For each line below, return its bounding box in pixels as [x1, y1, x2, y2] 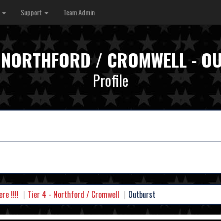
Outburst [128, 188, 155, 201]
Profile [92, 69, 128, 91]
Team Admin [63, 7, 95, 17]
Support [21, 7, 43, 17]
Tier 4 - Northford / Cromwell [28, 188, 119, 201]
